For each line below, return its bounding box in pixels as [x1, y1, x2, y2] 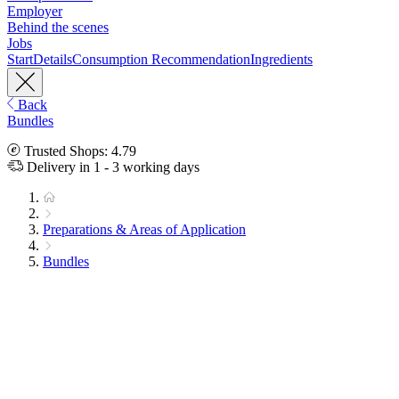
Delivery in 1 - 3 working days [23, 159, 199, 175]
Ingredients [250, 52, 313, 68]
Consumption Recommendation [72, 52, 250, 68]
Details [33, 52, 72, 68]
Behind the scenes [7, 20, 109, 36]
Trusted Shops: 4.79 [20, 143, 136, 159]
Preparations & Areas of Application [43, 222, 246, 238]
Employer [7, 4, 62, 20]
